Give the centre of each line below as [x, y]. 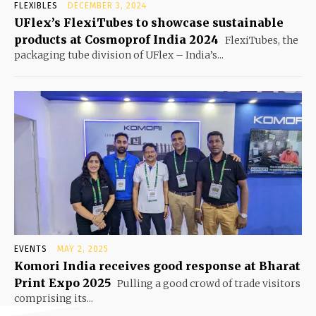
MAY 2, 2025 [83, 249]
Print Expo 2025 [62, 283]
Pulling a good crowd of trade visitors [208, 284]
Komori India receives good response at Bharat [157, 266]
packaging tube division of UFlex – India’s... [119, 55]
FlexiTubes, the [261, 41]
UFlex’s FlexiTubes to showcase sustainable [149, 23]
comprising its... [54, 299]
